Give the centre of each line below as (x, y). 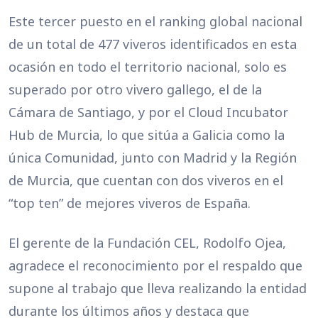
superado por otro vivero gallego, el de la (135, 89)
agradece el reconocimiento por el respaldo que (155, 265)
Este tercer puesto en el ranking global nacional (155, 21)
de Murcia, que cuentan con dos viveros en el (146, 180)
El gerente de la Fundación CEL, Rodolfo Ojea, (147, 243)
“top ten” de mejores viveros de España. (130, 203)
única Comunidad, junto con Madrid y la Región (153, 158)
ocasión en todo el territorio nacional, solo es (148, 67)
